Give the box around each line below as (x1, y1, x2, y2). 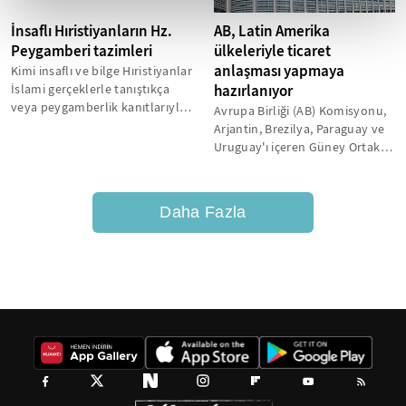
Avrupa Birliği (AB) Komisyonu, (214, 102, 387, 120)
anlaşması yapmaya (214, 61, 344, 82)
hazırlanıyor (214, 81, 293, 102)
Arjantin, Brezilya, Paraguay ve (214, 121, 385, 138)
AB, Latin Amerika (214, 21, 330, 43)
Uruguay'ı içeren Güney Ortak (214, 139, 381, 156)
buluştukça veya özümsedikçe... (11, 117, 191, 134)
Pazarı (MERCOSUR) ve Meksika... (214, 157, 394, 174)
